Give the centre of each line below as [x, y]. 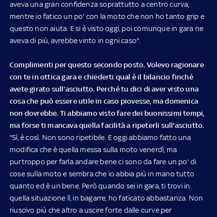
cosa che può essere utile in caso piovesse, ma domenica [104, 101]
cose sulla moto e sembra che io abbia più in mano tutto [102, 173]
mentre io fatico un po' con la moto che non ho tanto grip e [107, 16]
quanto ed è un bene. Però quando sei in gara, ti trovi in [100, 186]
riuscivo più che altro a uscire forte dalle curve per [91, 210]
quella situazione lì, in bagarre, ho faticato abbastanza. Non [107, 198]
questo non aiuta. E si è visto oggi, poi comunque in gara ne [107, 28]
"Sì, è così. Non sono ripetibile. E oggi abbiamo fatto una [101, 137]
